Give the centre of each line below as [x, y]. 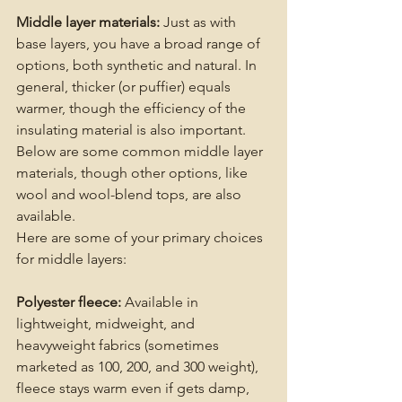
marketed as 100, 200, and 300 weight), [139, 367]
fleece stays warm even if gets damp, [135, 389]
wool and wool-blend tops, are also [131, 195]
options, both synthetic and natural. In [138, 66]
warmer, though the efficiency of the [133, 109]
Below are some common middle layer [141, 152]
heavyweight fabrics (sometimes [119, 345]
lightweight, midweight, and [107, 324]
